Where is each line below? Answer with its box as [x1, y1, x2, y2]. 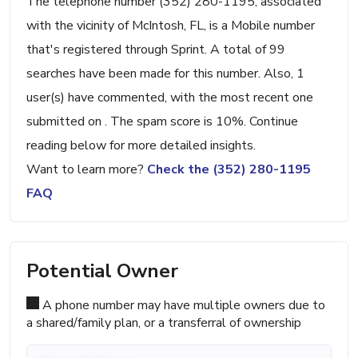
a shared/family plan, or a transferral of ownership [26, 314, 301, 332]
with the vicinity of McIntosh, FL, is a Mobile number [26, 17, 315, 35]
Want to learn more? [26, 161, 147, 179]
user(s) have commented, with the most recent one [26, 89, 313, 107]
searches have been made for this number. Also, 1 [26, 65, 304, 83]
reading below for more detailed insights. [26, 137, 256, 155]
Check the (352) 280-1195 [147, 161, 311, 179]
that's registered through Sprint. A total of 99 [26, 41, 285, 59]
